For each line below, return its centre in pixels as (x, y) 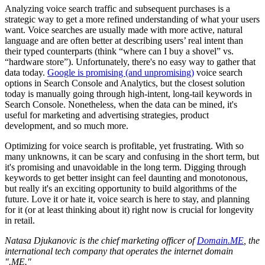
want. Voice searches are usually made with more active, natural (124, 30)
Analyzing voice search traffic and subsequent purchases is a (117, 9)
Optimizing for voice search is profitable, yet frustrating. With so (124, 146)
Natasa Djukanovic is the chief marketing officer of (101, 241)
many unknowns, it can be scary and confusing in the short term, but (132, 157)
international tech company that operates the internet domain (119, 251)
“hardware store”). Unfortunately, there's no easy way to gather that (130, 62)
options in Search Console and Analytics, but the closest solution (125, 83)
